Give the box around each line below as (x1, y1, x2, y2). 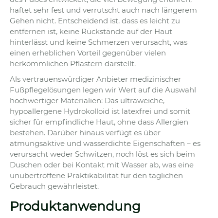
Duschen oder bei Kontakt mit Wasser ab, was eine (10, 160, 194, 170)
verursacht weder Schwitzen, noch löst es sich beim (10, 149, 195, 159)
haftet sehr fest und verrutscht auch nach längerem (10, 5, 197, 15)
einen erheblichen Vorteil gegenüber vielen (10, 48, 166, 58)
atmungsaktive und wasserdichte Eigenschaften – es (10, 139, 200, 148)
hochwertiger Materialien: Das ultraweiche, (10, 96, 164, 106)
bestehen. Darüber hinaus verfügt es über (10, 128, 161, 138)
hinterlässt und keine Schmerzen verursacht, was (10, 37, 187, 47)
